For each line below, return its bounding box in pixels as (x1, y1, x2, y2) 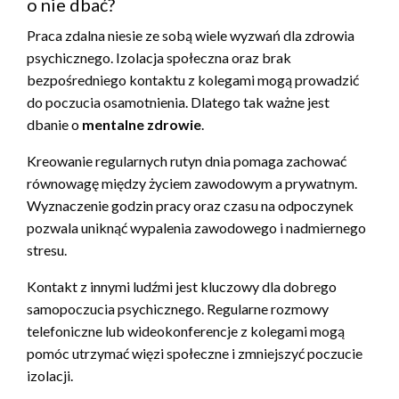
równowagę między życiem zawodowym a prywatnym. (27, 175, 357, 192)
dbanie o (27, 116, 82, 134)
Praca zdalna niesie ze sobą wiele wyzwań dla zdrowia (27, 27, 354, 45)
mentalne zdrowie (82, 116, 201, 134)
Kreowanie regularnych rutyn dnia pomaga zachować (27, 152, 346, 170)
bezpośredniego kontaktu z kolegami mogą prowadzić (27, 71, 359, 89)
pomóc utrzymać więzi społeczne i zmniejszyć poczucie (27, 345, 362, 362)
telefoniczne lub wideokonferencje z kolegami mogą (27, 322, 345, 340)
